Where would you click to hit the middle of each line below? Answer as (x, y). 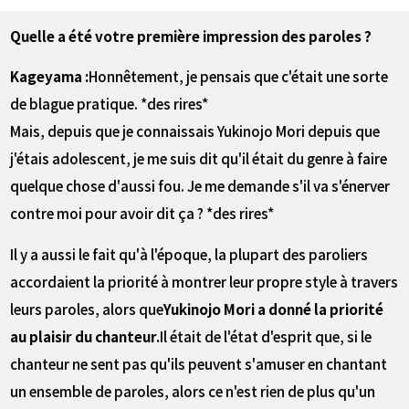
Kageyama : (50, 76)
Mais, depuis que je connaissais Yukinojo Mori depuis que (195, 131)
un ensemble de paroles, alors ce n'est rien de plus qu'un (193, 391)
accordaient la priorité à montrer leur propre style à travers (204, 282)
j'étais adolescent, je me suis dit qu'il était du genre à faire (199, 158)
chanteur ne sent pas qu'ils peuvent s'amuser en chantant (199, 364)
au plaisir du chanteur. (85, 336)
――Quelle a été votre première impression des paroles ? (191, 35)
